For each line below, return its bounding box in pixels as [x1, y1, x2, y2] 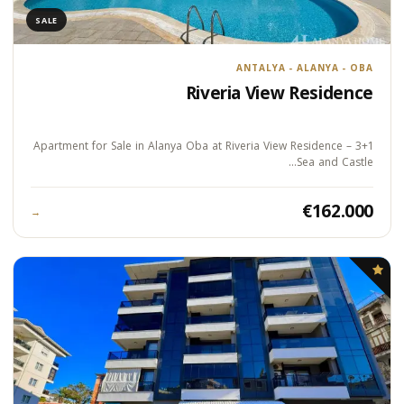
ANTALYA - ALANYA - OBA [236, 61, 373, 75]
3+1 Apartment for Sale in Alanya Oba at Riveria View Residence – [33, 138, 352, 154]
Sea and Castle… [297, 154, 373, 170]
